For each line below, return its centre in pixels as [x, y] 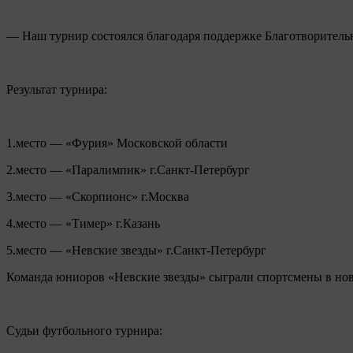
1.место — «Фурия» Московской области [117, 143]
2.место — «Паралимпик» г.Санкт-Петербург [128, 169]
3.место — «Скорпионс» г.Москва [98, 196]
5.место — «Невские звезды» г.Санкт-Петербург [136, 250]
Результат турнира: [57, 89]
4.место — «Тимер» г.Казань [83, 223]
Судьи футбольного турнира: [84, 330]
